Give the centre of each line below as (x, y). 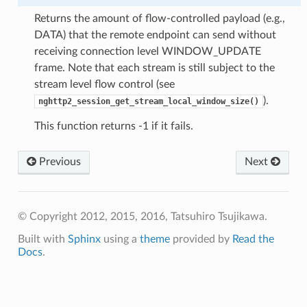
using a (120, 239)
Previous (58, 161)
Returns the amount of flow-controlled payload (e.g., (159, 18)
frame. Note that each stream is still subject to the (154, 67)
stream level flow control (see (104, 84)
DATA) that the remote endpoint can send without (155, 35)
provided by (201, 239)
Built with (42, 239)
